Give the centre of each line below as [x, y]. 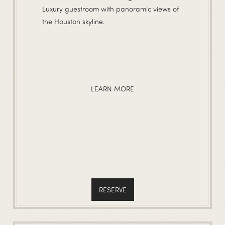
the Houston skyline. [73, 21]
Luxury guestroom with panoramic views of [110, 9]
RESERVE [113, 190]
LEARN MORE [113, 89]
